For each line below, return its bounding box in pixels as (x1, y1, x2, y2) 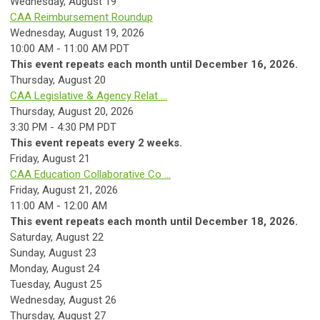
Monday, (10, 262, 51, 275)
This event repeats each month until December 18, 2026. (10, 215, 298, 228)
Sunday (10, 246, 44, 259)
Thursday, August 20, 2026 (10, 105, 134, 118)
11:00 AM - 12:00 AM (10, 199, 107, 212)
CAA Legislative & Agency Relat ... (10, 89, 167, 102)
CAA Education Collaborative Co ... (10, 168, 171, 181)
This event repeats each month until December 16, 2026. (10, 58, 298, 71)
